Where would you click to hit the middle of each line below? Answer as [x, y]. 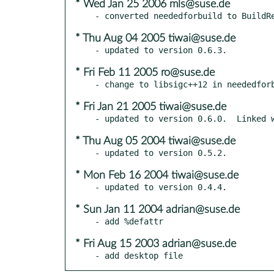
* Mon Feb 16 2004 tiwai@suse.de [157, 175]
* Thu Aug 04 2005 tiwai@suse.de [155, 38]
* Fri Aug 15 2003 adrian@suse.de [156, 244]
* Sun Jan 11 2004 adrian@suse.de [157, 209]
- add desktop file [139, 255]
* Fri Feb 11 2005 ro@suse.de [145, 72]
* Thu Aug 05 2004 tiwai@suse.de [155, 141]
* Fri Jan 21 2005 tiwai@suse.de [151, 107]
